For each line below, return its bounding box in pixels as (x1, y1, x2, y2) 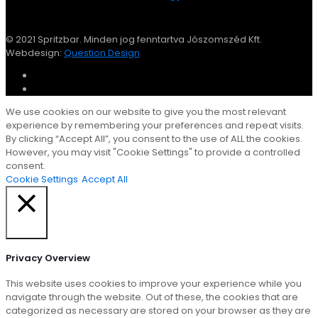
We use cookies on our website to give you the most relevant (6, 104, 286, 119)
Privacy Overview (6, 251, 90, 265)
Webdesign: (6, 45, 64, 60)
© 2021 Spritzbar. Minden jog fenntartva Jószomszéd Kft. (6, 32, 262, 46)
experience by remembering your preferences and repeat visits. (6, 118, 304, 132)
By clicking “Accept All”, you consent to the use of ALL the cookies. (6, 131, 302, 146)
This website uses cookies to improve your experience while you (6, 277, 302, 291)
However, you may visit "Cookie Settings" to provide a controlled (6, 145, 300, 159)
